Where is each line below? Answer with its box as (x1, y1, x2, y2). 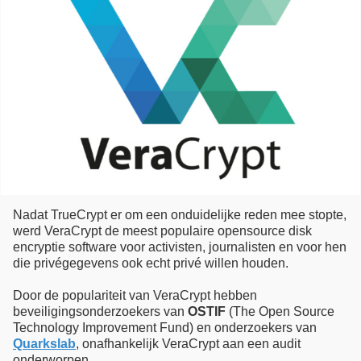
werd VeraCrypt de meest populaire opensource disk (13, 223, 312, 238)
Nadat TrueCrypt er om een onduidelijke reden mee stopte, (13, 207, 346, 222)
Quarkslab (13, 336, 76, 351)
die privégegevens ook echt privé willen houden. (13, 255, 288, 270)
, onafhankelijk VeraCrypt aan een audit (76, 336, 301, 351)
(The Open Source (226, 304, 334, 318)
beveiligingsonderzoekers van (13, 304, 188, 318)
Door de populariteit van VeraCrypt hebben (13, 288, 257, 302)
